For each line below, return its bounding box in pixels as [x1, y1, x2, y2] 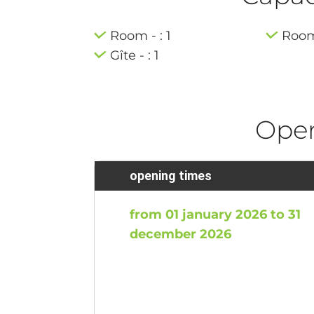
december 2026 [130, 226, 232, 242]
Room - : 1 [110, 27, 172, 43]
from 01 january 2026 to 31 [130, 206, 301, 222]
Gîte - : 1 [110, 47, 160, 63]
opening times [130, 168, 212, 183]
